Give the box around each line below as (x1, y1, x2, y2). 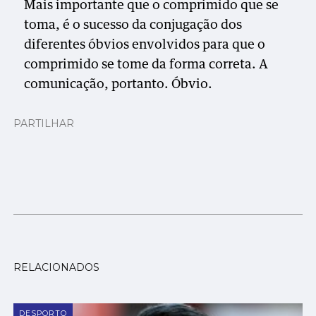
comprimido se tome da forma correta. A (24, 58, 269, 71)
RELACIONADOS (13, 261, 100, 274)
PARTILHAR (13, 116, 75, 130)
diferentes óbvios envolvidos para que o (24, 38, 266, 51)
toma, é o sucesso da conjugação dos (24, 18, 243, 32)
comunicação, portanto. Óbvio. (24, 78, 219, 91)
